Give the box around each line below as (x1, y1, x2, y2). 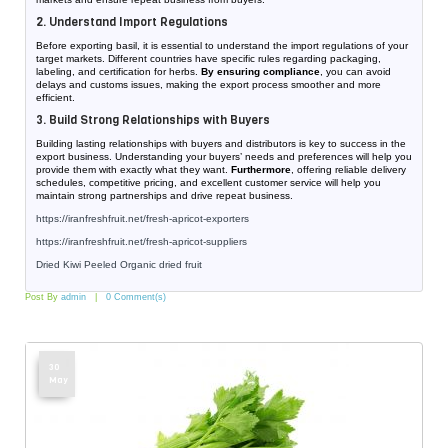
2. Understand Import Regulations (36, 14, 228, 30)
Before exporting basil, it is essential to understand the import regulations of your (36, 40, 408, 51)
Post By (25, 292, 61, 302)
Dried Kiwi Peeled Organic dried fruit (36, 259, 202, 270)
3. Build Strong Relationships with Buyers (36, 112, 270, 128)
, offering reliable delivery (291, 164, 406, 175)
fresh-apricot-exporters (146, 213, 249, 224)
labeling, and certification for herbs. (36, 66, 201, 77)
